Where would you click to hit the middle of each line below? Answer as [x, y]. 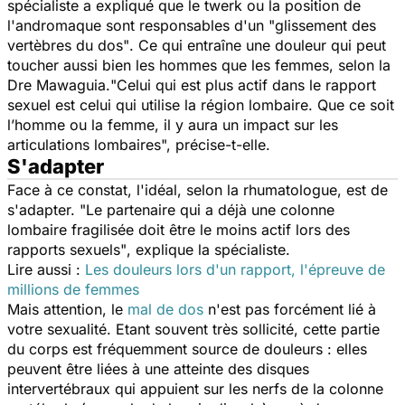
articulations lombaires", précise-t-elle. [141, 144]
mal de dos [165, 309]
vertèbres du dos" [68, 45]
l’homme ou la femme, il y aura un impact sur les [173, 124]
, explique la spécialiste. [211, 249]
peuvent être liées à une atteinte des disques [158, 368]
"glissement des [322, 25]
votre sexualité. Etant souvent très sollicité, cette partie [193, 329]
